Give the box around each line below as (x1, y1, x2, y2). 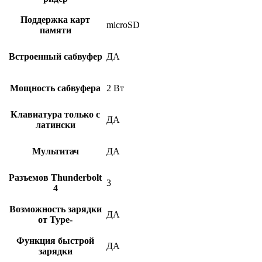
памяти (39, 25, 71, 36)
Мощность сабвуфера (10, 83, 101, 94)
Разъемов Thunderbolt (9, 173, 102, 183)
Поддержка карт (20, 15, 90, 25)
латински (35, 120, 75, 130)
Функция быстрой (16, 236, 94, 246)
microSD (106, 20, 140, 30)
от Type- (38, 215, 73, 225)
